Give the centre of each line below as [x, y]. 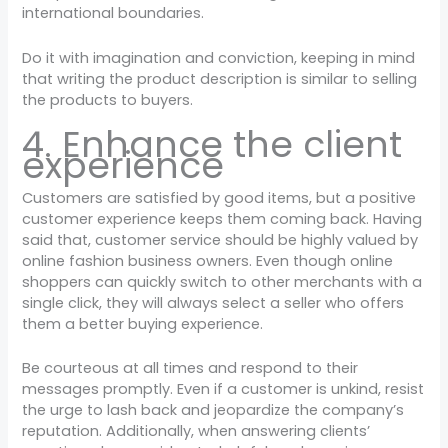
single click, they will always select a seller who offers [213, 302]
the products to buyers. [108, 99]
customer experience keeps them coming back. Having [222, 218]
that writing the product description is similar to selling [220, 78]
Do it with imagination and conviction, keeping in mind [219, 57]
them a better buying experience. [143, 323]
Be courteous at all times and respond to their [190, 368]
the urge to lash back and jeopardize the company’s [213, 410]
